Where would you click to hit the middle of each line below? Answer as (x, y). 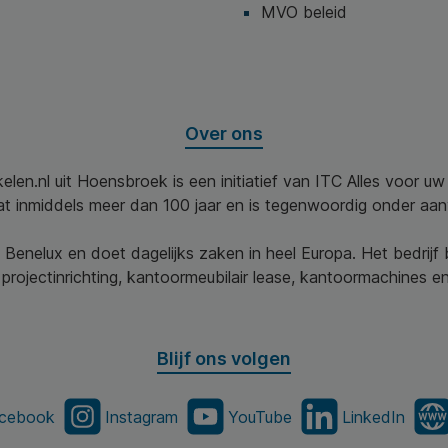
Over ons (224, 134)
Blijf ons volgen (224, 359)
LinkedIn (373, 416)
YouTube (260, 416)
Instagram (141, 416)
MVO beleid (304, 12)
